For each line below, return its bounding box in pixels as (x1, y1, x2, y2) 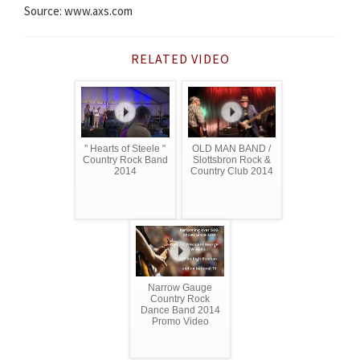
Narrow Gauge (148, 282, 212, 294)
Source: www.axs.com (24, 3, 133, 19)
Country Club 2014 (190, 166, 273, 178)
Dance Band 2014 (140, 305, 220, 317)
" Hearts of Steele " (84, 143, 166, 155)
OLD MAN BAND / (192, 143, 272, 155)
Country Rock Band (82, 154, 168, 166)
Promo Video (151, 316, 209, 328)
